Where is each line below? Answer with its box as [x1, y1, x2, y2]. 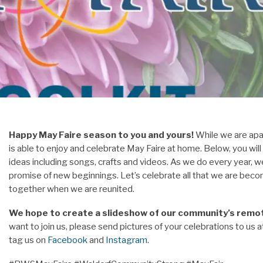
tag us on [9, 235, 48, 245]
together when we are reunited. [9, 184, 134, 194]
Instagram [106, 235, 147, 245]
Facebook [48, 235, 87, 245]
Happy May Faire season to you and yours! [9, 130, 194, 140]
